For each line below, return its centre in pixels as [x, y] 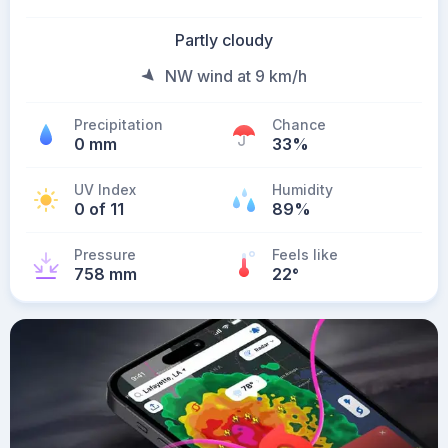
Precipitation [118, 124]
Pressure [105, 254]
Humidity [302, 189]
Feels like [305, 254]
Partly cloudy [224, 40]
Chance [299, 124]
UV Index [105, 189]
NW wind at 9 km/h [236, 76]
